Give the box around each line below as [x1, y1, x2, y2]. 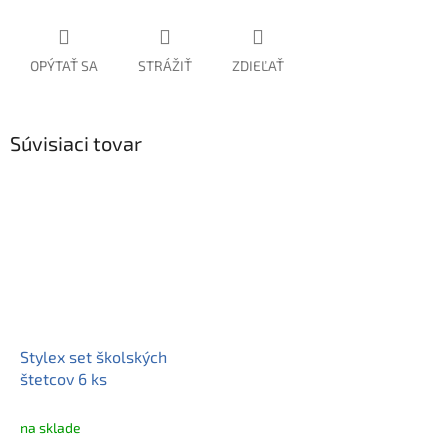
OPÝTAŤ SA [30, 57, 98, 75]
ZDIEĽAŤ [232, 57, 284, 75]
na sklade [20, 418, 81, 436]
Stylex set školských [20, 346, 167, 366]
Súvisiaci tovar [10, 131, 142, 156]
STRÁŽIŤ [138, 57, 192, 75]
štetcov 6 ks [20, 368, 107, 388]
